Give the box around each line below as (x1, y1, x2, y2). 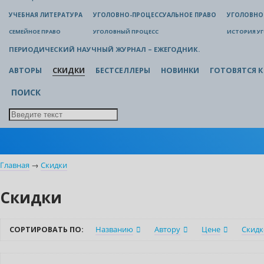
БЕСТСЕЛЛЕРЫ (95, 65, 150, 76)
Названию (95, 225, 133, 235)
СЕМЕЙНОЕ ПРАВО (9, 28, 61, 36)
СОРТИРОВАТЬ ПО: (9, 225, 84, 235)
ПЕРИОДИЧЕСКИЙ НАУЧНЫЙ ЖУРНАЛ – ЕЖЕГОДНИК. (9, 45, 200, 54)
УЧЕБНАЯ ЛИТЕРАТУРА (9, 11, 82, 19)
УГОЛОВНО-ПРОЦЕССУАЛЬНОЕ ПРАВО (93, 11, 216, 19)
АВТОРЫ (9, 65, 42, 76)
